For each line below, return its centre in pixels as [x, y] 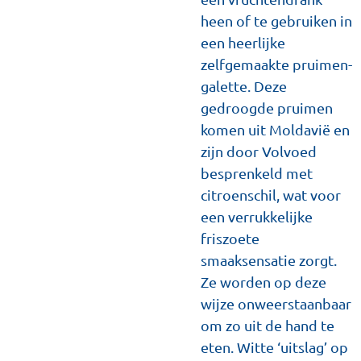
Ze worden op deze [263, 282]
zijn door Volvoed [259, 151]
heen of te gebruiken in [276, 21]
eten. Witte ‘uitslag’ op [274, 347]
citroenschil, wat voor [271, 195]
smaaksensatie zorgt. [269, 260]
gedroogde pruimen [267, 108]
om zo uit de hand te [268, 325]
